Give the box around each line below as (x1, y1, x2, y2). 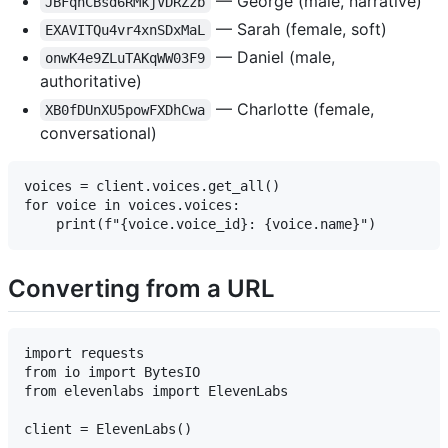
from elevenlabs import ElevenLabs (24, 383, 288, 400)
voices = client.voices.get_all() (24, 178, 280, 194)
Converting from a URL (8, 274, 275, 303)
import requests (24, 345, 144, 362)
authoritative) (40, 71, 142, 91)
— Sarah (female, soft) (210, 19, 387, 39)
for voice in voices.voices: (24, 197, 240, 213)
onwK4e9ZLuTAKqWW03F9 (45, 50, 206, 66)
